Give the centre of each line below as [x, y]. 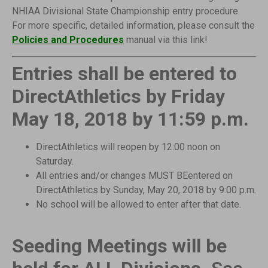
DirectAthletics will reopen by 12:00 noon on [128, 147]
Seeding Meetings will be [119, 246]
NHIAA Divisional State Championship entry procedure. [127, 11]
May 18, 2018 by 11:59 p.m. [130, 119]
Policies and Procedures [68, 40]
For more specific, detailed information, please [110, 26]
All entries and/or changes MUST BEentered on [134, 175]
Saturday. [55, 161]
